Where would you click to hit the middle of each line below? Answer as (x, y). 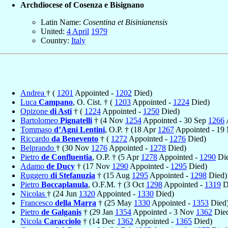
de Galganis (61, 212)
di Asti (61, 111)
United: (54, 31)
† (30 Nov (74, 148)
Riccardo (36, 138)
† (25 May (115, 203)
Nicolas (34, 193)
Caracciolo (62, 221)
